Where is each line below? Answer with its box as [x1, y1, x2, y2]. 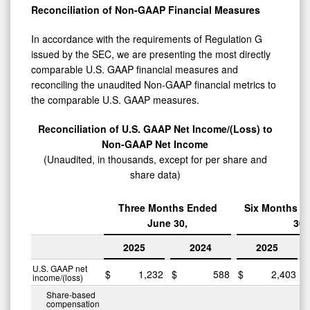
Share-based [46, 288, 95, 300]
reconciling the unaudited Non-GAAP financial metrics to [31, 77, 276, 91]
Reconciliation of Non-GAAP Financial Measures [31, 2, 260, 17]
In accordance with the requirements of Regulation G [31, 31, 262, 46]
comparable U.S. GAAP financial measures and [31, 62, 238, 76]
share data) [129, 167, 181, 181]
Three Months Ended [118, 200, 217, 215]
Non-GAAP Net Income [102, 136, 208, 151]
